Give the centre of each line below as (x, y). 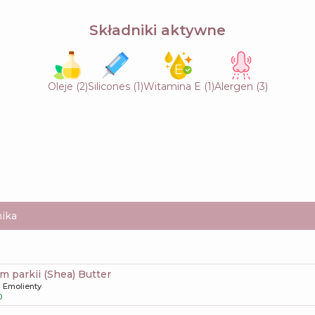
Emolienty (22, 286)
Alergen (233, 86)
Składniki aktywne (157, 30)
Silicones (109, 86)
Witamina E (173, 86)
